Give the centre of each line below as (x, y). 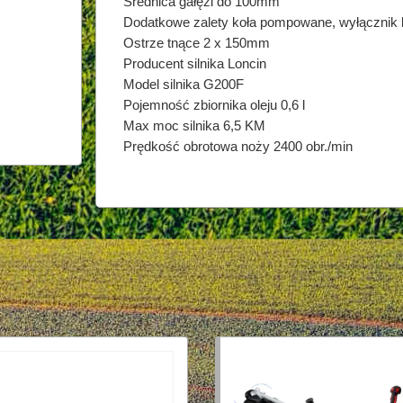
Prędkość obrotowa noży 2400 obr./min (237, 147)
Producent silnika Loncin (194, 64)
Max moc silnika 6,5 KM (194, 126)
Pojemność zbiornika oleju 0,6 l (214, 105)
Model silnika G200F (183, 85)
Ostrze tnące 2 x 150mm (196, 43)
